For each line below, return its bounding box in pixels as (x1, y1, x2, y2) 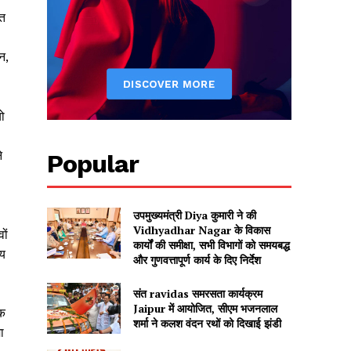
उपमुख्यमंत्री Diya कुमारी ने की (132, 207, 256, 223)
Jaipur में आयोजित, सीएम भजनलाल (132, 300, 277, 316)
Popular (47, 148, 139, 179)
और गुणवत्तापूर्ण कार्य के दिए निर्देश (132, 251, 261, 267)
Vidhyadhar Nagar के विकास (132, 222, 270, 237)
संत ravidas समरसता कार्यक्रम (132, 285, 262, 301)
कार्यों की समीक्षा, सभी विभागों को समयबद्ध (132, 237, 290, 252)
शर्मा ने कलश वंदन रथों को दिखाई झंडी (132, 315, 281, 331)
